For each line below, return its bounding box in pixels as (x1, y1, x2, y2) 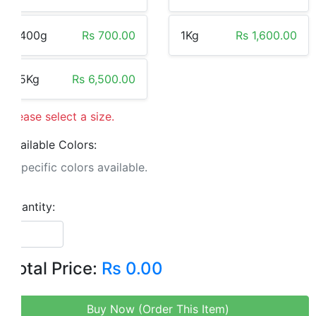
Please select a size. (7, 109, 114, 124)
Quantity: (7, 200, 55, 214)
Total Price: (7, 258, 102, 279)
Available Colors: (7, 138, 97, 152)
